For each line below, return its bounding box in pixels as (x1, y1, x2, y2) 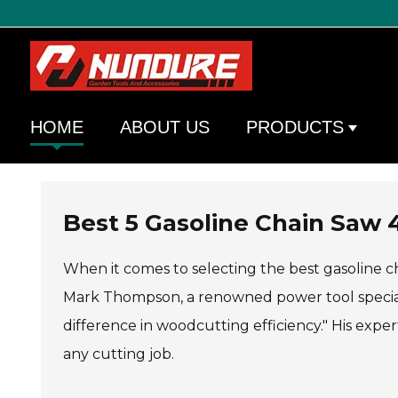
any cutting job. (63, 346, 174, 362)
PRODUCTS (245, 117, 344, 137)
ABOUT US (119, 117, 210, 137)
